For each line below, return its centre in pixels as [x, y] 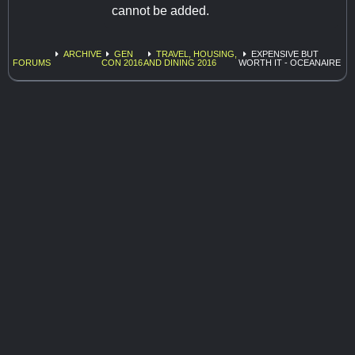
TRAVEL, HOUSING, [197, 53]
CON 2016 [122, 62]
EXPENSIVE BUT [284, 53]
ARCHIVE [82, 53]
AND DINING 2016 [180, 62]
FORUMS [32, 62]
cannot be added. [160, 10]
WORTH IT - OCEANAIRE [289, 62]
